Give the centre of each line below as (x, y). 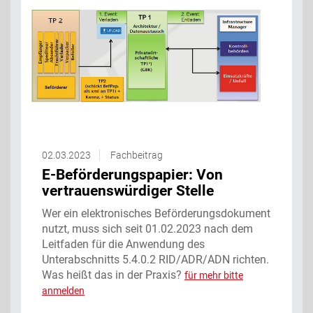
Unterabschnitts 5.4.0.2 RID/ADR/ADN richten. (155, 259)
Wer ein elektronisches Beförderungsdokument (156, 213)
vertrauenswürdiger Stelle (128, 190)
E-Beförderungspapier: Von (132, 174)
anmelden (63, 290)
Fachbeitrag (137, 155)
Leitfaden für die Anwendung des (123, 244)
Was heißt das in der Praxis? (113, 275)
